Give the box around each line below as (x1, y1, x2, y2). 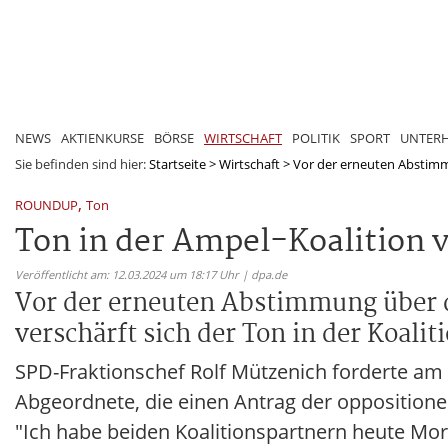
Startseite (149, 154, 206, 173)
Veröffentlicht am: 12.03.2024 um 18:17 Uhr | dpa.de (15, 266, 287, 282)
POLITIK (292, 128, 340, 147)
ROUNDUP (15, 195, 78, 214)
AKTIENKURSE (61, 128, 144, 147)
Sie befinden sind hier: (15, 154, 149, 173)
